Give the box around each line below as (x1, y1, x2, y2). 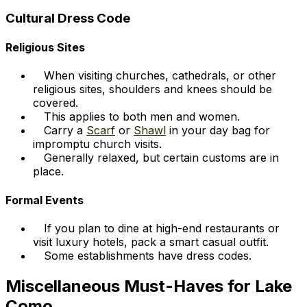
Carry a (44, 123, 86, 138)
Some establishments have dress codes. (44, 248, 251, 262)
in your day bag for (166, 123, 270, 138)
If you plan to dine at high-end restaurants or (44, 221, 280, 235)
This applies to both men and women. (44, 110, 240, 124)
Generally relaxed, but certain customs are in (44, 151, 279, 165)
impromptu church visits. (33, 137, 162, 151)
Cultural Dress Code (5, 10, 130, 26)
